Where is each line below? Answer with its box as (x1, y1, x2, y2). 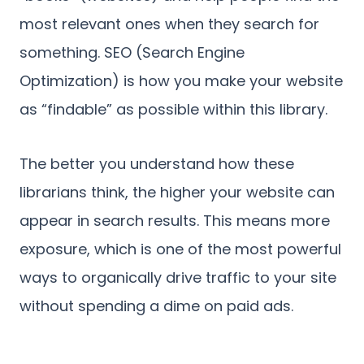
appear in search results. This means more (19, 210, 330, 231)
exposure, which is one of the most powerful (19, 239, 341, 259)
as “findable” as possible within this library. (19, 99, 327, 119)
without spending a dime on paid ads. (19, 296, 293, 316)
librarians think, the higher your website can (19, 182, 335, 202)
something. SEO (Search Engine (19, 42, 245, 63)
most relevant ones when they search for (19, 14, 319, 34)
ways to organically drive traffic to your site (19, 267, 336, 288)
